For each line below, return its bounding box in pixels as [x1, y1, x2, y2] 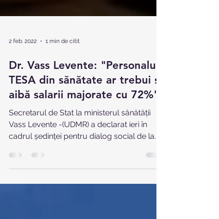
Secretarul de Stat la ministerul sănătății [9, 143, 151, 153]
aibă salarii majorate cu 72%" [9, 123, 159, 136]
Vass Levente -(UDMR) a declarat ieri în [9, 155, 91, 164]
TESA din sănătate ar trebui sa [9, 109, 165, 122]
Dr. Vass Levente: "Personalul [9, 94, 159, 107]
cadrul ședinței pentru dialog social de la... [9, 167, 159, 176]
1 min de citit [45, 73, 80, 80]
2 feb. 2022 [9, 73, 37, 80]
